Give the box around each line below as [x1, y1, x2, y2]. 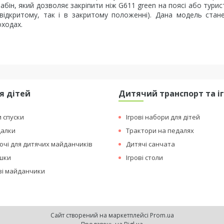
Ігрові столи [126, 153, 163, 162]
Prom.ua [149, 211, 174, 219]
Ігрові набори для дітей [126, 112, 200, 121]
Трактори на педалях [126, 126, 194, 135]
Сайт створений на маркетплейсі [50, 211, 150, 219]
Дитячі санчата [126, 139, 175, 148]
